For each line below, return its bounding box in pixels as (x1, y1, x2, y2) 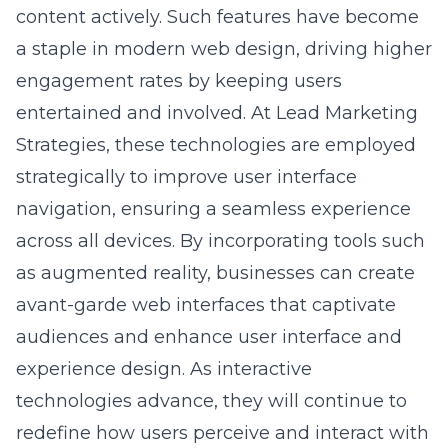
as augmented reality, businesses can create (16, 222, 415, 244)
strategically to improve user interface (16, 126, 357, 148)
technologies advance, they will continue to (16, 350, 407, 372)
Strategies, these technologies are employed (16, 94, 416, 116)
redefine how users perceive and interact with (16, 382, 429, 404)
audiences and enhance (16, 286, 238, 308)
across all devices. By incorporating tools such (16, 190, 425, 212)
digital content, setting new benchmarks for (16, 414, 412, 436)
